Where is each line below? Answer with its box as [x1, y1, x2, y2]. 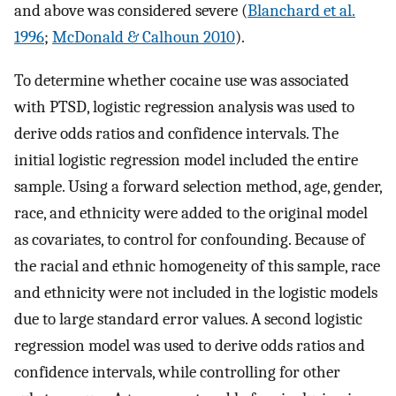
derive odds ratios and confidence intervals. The [14, 123, 339, 143]
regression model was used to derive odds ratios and [14, 335, 365, 355]
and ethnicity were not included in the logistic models [14, 282, 377, 302]
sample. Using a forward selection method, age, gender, [14, 176, 382, 196]
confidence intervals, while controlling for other [14, 362, 340, 382]
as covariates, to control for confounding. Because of [14, 229, 365, 249]
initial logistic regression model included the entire [14, 149, 358, 170]
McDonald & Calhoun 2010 [52, 27, 235, 48]
